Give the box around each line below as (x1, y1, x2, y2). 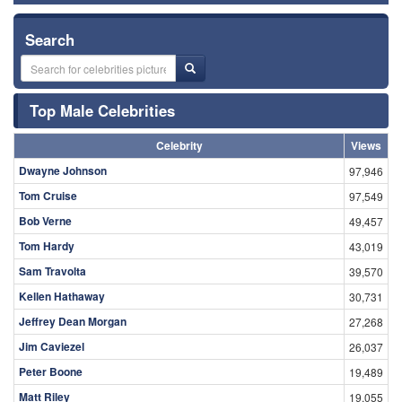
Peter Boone (19, 363, 83, 380)
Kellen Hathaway (19, 288, 105, 305)
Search (25, 29, 74, 51)
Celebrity (155, 137, 203, 154)
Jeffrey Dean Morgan (19, 313, 127, 330)
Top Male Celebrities (30, 100, 175, 122)
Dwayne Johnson (19, 162, 107, 179)
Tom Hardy (19, 238, 74, 255)
